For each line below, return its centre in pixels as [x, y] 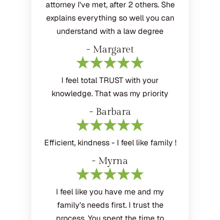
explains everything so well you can [110, 18]
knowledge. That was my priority [110, 94]
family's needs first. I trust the [110, 205]
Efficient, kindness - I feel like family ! [110, 143]
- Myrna [110, 161]
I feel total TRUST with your [110, 81]
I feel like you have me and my [110, 192]
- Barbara [110, 112]
